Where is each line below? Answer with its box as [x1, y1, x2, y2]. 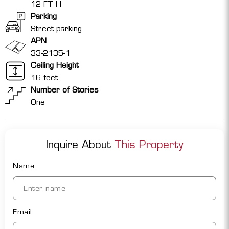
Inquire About [46, 138, 114, 151]
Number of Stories [31, 85, 99, 95]
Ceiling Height [31, 60, 79, 71]
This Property [114, 138, 183, 151]
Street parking [31, 24, 82, 34]
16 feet [31, 73, 58, 83]
